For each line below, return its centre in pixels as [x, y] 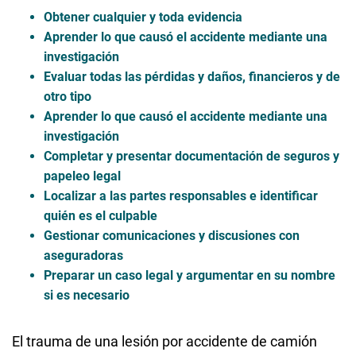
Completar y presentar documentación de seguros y [192, 156]
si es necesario [87, 295]
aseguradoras [83, 255]
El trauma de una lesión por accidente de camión [164, 341]
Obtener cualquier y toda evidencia [143, 17]
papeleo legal [82, 176]
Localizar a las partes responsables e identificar [181, 195]
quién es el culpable [101, 215]
